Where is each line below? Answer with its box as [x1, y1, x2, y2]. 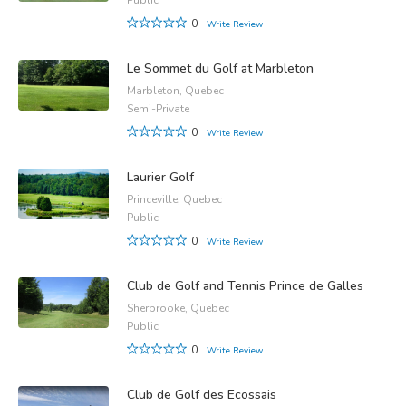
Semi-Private [127, 101, 189, 116]
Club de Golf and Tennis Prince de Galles [127, 276, 363, 295]
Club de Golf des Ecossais [127, 385, 276, 403]
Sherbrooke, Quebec [127, 300, 229, 315]
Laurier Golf [127, 168, 194, 186]
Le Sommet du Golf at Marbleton [127, 59, 314, 77]
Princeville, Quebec [127, 191, 222, 207]
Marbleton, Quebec [127, 82, 224, 98]
